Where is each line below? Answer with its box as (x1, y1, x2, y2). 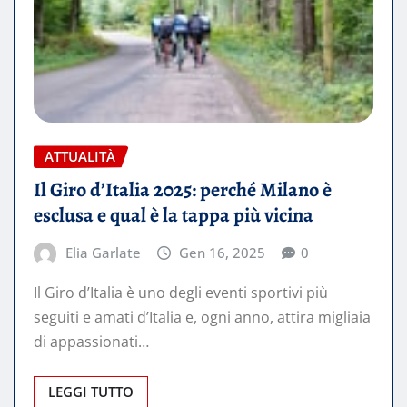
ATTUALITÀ (45, 147, 115, 166)
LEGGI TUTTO (48, 382, 134, 401)
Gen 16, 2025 (179, 243, 266, 263)
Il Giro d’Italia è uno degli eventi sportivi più (34, 282, 328, 303)
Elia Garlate (65, 243, 141, 263)
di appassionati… (34, 331, 149, 352)
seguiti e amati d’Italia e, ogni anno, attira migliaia (34, 306, 371, 327)
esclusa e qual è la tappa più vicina (34, 202, 313, 230)
